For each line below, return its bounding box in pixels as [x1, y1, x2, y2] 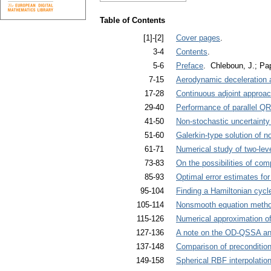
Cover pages [176, 33, 220, 42]
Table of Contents [100, 16, 165, 25]
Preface [176, 60, 203, 70]
